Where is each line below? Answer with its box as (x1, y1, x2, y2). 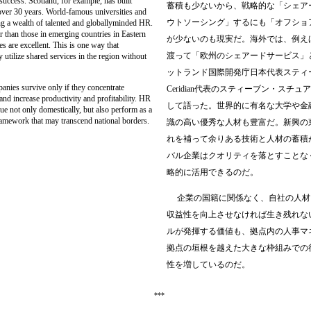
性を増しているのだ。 (166, 259, 250, 269)
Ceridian (166, 84, 194, 94)
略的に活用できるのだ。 (166, 167, 258, 178)
